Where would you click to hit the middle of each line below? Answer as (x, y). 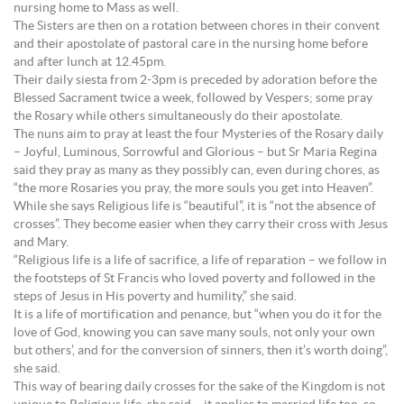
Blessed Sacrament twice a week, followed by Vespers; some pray (193, 98)
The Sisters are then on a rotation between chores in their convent (197, 26)
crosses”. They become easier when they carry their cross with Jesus (201, 225)
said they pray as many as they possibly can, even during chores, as (197, 170)
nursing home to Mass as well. (96, 8)
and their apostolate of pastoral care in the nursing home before (191, 44)
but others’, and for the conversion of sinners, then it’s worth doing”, (201, 351)
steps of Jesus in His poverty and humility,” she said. (155, 297)
